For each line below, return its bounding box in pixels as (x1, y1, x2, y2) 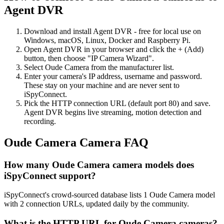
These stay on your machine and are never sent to (24, 80, 179, 89)
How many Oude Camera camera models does (4, 159, 194, 170)
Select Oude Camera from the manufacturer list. (24, 62, 174, 71)
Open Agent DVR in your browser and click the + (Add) (24, 44, 203, 53)
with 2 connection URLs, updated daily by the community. (4, 199, 189, 208)
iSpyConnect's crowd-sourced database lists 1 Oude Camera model (4, 190, 215, 199)
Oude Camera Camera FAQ (4, 135, 148, 149)
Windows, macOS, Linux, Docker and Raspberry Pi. (24, 35, 190, 44)
